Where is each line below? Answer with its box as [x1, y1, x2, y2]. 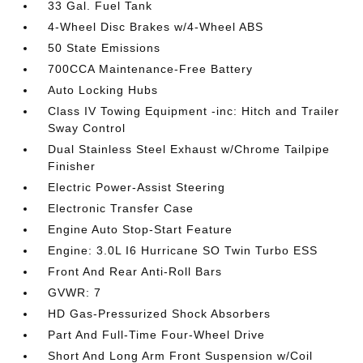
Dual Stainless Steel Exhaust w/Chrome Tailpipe [48, 143, 331, 156]
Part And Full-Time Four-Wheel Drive [48, 328, 266, 341]
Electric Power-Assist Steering [48, 181, 226, 194]
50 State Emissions [48, 41, 161, 54]
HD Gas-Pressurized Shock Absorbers [48, 307, 271, 320]
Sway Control [48, 122, 126, 135]
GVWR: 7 [48, 286, 102, 299]
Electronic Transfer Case [48, 202, 194, 215]
